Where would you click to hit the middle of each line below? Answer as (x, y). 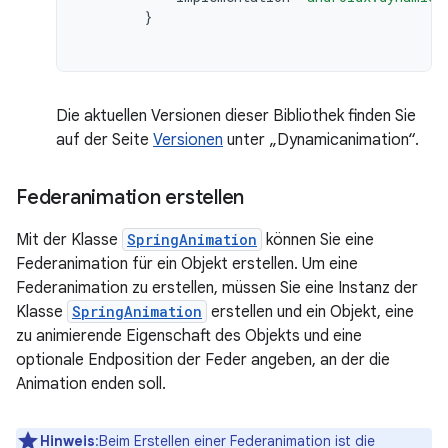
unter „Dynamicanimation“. (321, 140)
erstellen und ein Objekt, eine (310, 312)
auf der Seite (104, 140)
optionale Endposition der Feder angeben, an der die (203, 360)
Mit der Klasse (69, 240)
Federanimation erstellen (130, 197)
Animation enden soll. (91, 384)
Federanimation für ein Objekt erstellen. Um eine (187, 264)
